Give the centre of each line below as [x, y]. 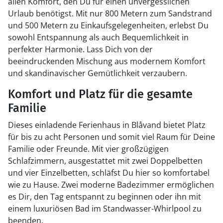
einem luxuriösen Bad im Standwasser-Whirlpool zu [105, 209]
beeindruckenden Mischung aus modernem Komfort [107, 61]
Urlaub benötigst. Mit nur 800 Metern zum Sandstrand [110, 13]
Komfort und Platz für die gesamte [100, 94]
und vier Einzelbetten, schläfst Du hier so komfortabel [109, 173]
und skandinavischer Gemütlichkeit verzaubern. [98, 73]
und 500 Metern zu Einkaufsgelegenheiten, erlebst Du [108, 25]
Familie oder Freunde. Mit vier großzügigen [88, 149]
